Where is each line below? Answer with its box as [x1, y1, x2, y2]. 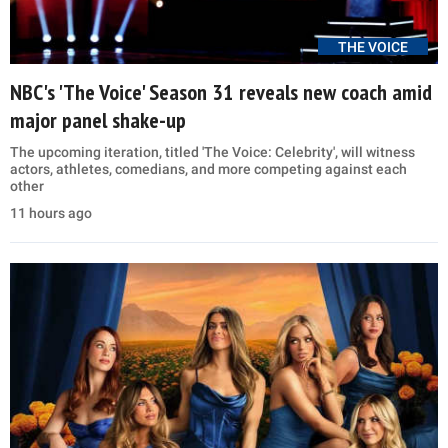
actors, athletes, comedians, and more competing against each [10, 161, 407, 178]
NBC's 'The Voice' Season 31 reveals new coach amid [10, 78, 432, 107]
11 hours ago [10, 205, 92, 222]
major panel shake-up [10, 106, 186, 135]
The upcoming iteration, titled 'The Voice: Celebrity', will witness [10, 144, 415, 161]
